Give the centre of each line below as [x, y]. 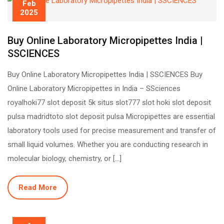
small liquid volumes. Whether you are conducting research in [108, 145]
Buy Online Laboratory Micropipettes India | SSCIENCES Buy [105, 75]
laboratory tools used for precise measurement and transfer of [112, 131]
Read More [38, 188]
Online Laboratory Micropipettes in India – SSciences [94, 89]
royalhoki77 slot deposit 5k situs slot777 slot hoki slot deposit [109, 103]
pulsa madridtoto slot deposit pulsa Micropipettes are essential [111, 117]
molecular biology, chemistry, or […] [64, 159]
